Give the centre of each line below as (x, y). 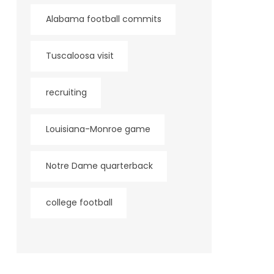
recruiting (66, 92)
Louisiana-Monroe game (98, 129)
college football (79, 202)
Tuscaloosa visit (80, 56)
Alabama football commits (103, 19)
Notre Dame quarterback (99, 166)
